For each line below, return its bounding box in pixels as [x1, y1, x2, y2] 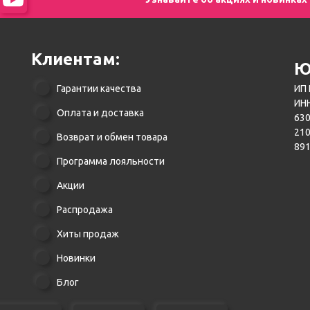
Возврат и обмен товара [56, 131, 167, 143]
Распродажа [56, 204, 113, 215]
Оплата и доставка [56, 107, 144, 118]
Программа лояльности [56, 156, 165, 167]
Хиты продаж [56, 228, 119, 239]
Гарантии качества [56, 83, 141, 94]
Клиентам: [30, 50, 120, 69]
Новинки [56, 253, 95, 264]
